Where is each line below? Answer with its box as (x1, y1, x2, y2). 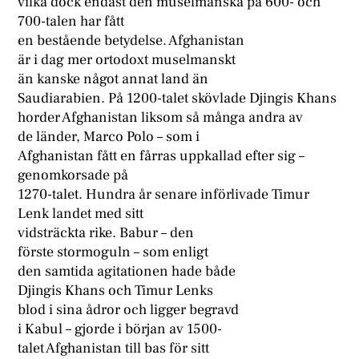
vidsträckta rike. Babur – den (18, 224, 195, 243)
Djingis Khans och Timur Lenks (18, 281, 214, 301)
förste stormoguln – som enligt (18, 243, 209, 262)
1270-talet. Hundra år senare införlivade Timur (18, 185, 310, 204)
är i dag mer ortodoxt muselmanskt (18, 50, 236, 70)
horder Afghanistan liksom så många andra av (18, 108, 304, 127)
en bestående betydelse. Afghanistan (18, 31, 245, 50)
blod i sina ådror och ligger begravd (18, 301, 240, 320)
